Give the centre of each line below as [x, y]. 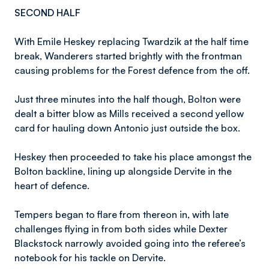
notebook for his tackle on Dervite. [90, 258]
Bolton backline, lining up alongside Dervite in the [123, 171]
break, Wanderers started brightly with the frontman [128, 56]
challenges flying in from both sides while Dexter [121, 229]
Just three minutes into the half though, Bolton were [128, 99]
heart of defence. [53, 186]
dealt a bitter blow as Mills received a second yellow [129, 113]
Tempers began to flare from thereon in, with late [122, 214]
